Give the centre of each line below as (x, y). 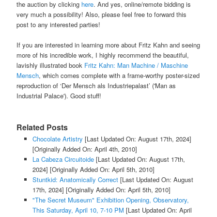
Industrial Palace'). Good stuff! (59, 96)
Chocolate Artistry (57, 139)
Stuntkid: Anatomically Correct (75, 180)
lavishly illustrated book (51, 65)
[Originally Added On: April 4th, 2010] (85, 149)
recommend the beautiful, (154, 55)
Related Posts (42, 127)
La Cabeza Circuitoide (63, 159)
